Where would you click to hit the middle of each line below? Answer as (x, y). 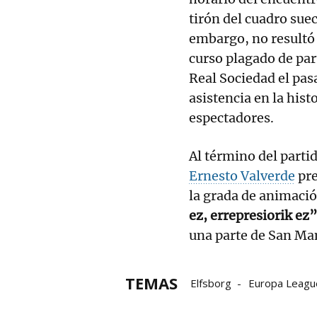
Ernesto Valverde (242, 175)
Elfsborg (211, 283)
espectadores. (233, 117)
